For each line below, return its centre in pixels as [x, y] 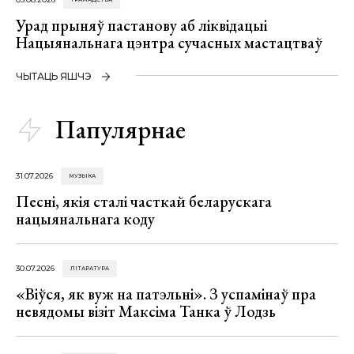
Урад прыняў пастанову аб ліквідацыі [141, 25]
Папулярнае [121, 129]
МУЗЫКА [82, 175]
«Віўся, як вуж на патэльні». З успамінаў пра [166, 294]
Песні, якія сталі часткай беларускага [144, 201]
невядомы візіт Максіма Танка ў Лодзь [146, 311]
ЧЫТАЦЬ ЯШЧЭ [54, 76]
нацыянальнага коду [85, 218]
